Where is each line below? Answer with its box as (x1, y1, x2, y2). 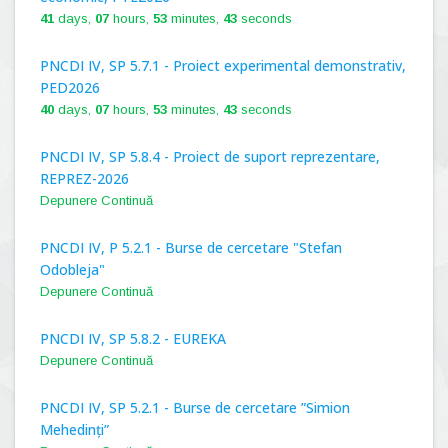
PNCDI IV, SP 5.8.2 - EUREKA (40, 329, 226, 348)
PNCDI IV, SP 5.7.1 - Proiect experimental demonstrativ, (40, 56, 406, 75)
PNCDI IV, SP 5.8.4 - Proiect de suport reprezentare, (40, 147, 380, 166)
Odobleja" (40, 260, 105, 279)
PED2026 (40, 78, 100, 97)
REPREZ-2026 (40, 169, 129, 188)
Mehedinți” (40, 420, 109, 439)
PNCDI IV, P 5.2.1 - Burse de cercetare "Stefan (40, 238, 342, 257)
